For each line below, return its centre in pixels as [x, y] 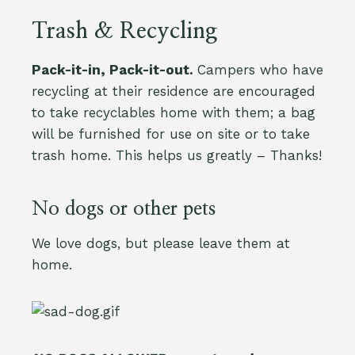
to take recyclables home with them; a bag [174, 113]
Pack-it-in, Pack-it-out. [115, 70]
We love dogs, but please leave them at [161, 243]
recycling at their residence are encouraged [174, 91]
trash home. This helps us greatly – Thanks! [177, 155]
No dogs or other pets [124, 209]
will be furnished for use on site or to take [171, 134]
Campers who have [260, 70]
